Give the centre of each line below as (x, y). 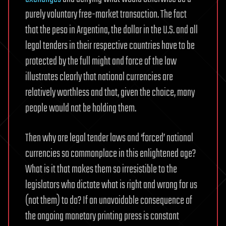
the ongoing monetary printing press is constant (102, 216)
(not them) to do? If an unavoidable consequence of (109, 201)
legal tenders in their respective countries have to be (110, 46)
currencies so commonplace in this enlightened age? (110, 154)
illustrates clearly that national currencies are (99, 77)
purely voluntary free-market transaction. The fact (106, 15)
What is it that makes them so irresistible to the (101, 169)
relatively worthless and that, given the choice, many (110, 93)
